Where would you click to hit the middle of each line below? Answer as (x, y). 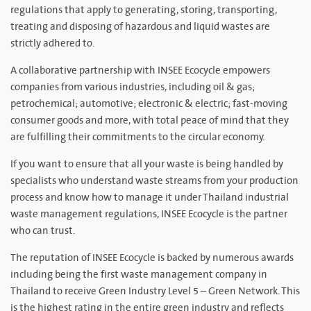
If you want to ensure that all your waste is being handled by (147, 164)
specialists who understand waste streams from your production (154, 181)
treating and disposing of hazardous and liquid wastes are (140, 27)
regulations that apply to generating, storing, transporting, (144, 10)
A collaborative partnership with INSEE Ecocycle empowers (140, 70)
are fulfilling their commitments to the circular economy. (137, 137)
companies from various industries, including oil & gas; (133, 87)
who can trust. (43, 231)
